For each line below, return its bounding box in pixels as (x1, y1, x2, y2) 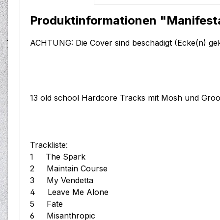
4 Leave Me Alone (30, 187, 118, 197)
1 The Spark (30, 152, 95, 162)
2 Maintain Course (30, 164, 117, 174)
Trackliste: (30, 140, 68, 150)
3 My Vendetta (30, 175, 103, 186)
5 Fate (30, 199, 73, 209)
